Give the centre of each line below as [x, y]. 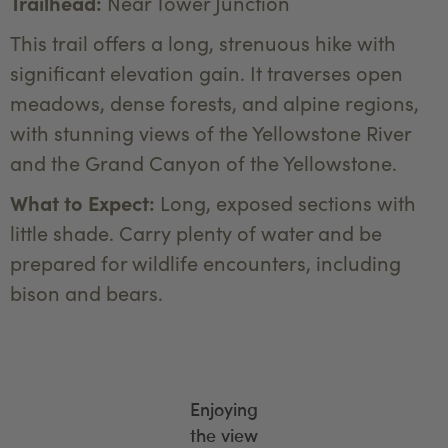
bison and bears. [86, 293]
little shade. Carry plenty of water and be [196, 233]
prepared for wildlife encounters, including [205, 263]
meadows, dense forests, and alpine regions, [214, 103]
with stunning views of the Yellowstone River [210, 133]
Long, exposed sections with [285, 203]
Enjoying [224, 409]
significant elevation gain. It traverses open [206, 73]
